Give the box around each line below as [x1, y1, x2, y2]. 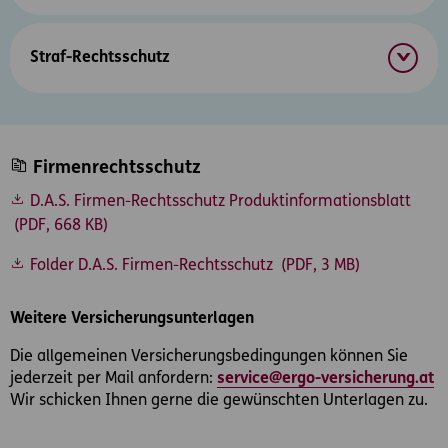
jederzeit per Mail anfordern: [10, 371, 217, 388]
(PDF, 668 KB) [10, 218, 108, 235]
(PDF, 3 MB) [277, 258, 360, 275]
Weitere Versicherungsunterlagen [10, 311, 254, 328]
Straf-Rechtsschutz [30, 49, 170, 66]
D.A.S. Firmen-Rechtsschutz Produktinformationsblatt [26, 194, 411, 211]
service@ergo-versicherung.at [217, 371, 434, 388]
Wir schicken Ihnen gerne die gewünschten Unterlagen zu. [10, 393, 428, 410]
